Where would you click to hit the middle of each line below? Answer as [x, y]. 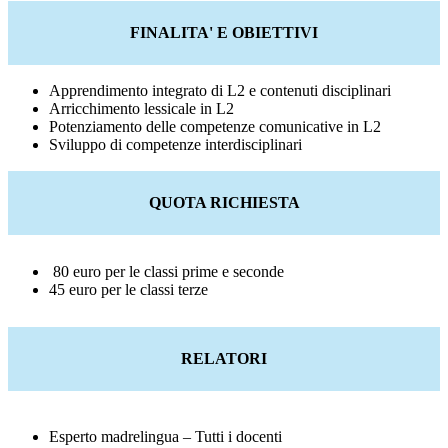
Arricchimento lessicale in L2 [141, 109]
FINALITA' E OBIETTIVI [224, 33]
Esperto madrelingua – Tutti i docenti [165, 437]
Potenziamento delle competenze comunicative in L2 [215, 127]
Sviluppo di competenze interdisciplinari [175, 145]
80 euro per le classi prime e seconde [166, 272]
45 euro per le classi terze [128, 290]
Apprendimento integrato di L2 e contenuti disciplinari [220, 91]
